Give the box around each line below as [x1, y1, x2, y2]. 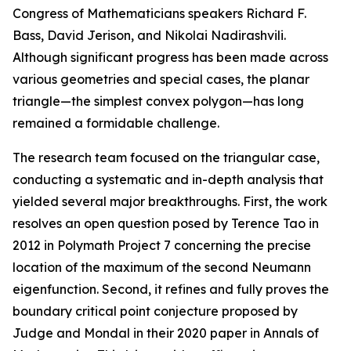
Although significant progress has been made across [13, 49, 328, 65]
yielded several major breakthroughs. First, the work [13, 194, 327, 209]
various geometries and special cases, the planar [13, 71, 309, 87]
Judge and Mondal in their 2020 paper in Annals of [13, 325, 319, 341]
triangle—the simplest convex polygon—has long [13, 93, 304, 109]
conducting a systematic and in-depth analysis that [13, 172, 324, 187]
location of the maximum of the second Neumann [13, 259, 311, 275]
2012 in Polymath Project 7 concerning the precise [13, 237, 311, 253]
